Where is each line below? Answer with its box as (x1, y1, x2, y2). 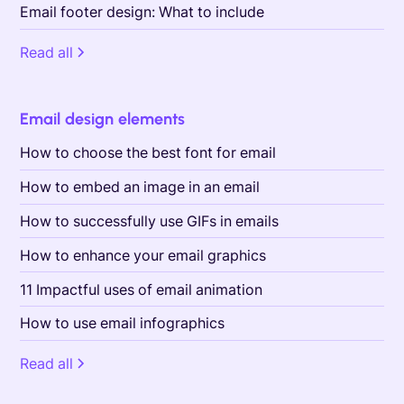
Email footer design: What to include (20, 3, 265, 22)
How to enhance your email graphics (20, 245, 267, 264)
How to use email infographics (20, 314, 225, 333)
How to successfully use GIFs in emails (20, 212, 280, 230)
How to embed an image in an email (20, 178, 261, 197)
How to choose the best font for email (20, 143, 277, 162)
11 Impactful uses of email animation (20, 280, 263, 298)
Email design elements (20, 108, 186, 129)
